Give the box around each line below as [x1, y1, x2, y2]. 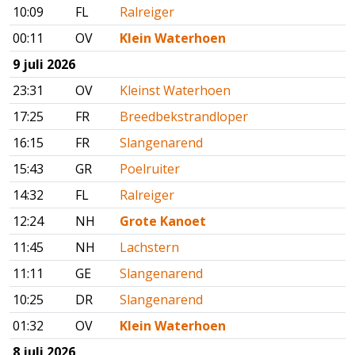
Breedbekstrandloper [120, 108, 248, 126]
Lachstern [120, 239, 179, 257]
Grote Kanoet [120, 212, 206, 231]
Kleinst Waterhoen [120, 82, 231, 100]
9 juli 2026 [13, 55, 75, 74]
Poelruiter [120, 160, 180, 178]
